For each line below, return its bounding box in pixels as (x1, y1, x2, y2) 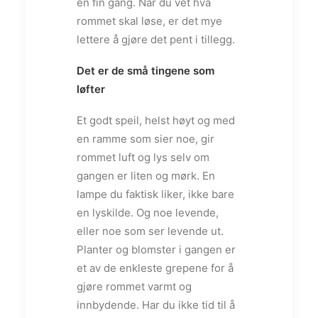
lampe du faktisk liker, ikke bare (77, 187, 234, 201)
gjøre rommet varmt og (77, 279, 192, 293)
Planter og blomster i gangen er (77, 242, 236, 256)
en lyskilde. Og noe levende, (77, 205, 219, 219)
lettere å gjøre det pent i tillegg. (77, 32, 235, 46)
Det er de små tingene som (77, 63, 214, 77)
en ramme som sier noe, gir (77, 131, 214, 146)
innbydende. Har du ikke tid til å (77, 297, 235, 312)
